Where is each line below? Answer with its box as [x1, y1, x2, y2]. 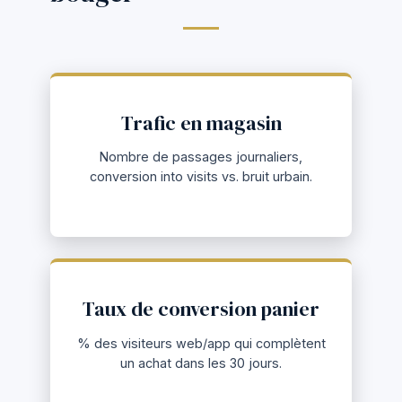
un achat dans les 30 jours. [120, 354, 282, 371]
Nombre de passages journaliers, [100, 149, 302, 165]
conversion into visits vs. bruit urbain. [90, 169, 312, 185]
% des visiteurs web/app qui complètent [76, 335, 326, 351]
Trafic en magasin [120, 109, 282, 136]
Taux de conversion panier [83, 296, 319, 323]
